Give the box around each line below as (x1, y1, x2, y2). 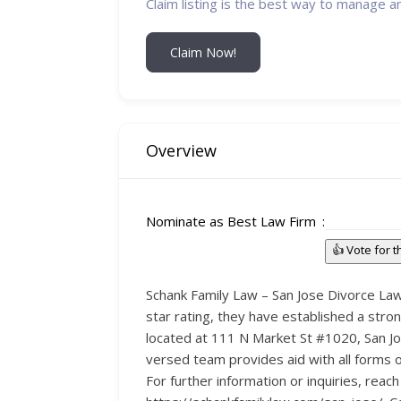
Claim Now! (170, 43, 236, 61)
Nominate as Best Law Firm (146, 211, 316, 230)
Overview (146, 139, 217, 161)
